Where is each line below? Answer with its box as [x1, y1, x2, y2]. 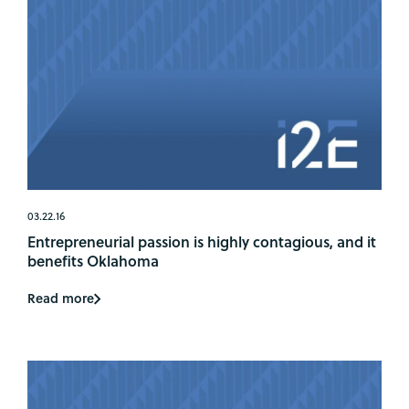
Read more [27, 288, 94, 309]
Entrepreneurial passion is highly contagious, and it [27, 230, 376, 252]
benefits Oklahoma [27, 249, 159, 271]
